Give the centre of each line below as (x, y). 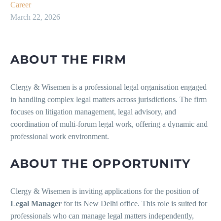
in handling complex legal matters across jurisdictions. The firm (109, 100)
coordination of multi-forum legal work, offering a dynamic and (109, 124)
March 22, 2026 (35, 17)
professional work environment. (60, 137)
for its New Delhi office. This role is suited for (134, 204)
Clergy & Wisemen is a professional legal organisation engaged (109, 87)
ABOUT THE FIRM (68, 60)
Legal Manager (36, 204)
